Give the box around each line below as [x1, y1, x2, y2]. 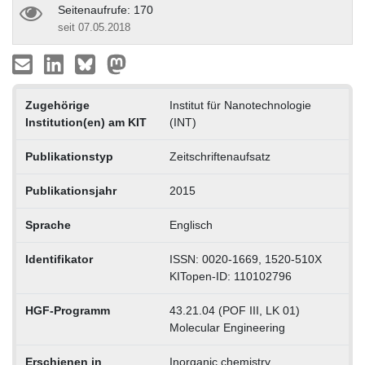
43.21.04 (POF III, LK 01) [169, 303, 300, 317]
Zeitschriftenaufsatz [169, 149, 270, 163]
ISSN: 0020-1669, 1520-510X [169, 252, 322, 266]
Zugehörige [24, 98, 90, 112]
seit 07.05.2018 [58, 20, 130, 33]
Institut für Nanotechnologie [169, 98, 311, 112]
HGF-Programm [24, 303, 110, 317]
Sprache [24, 218, 71, 231]
